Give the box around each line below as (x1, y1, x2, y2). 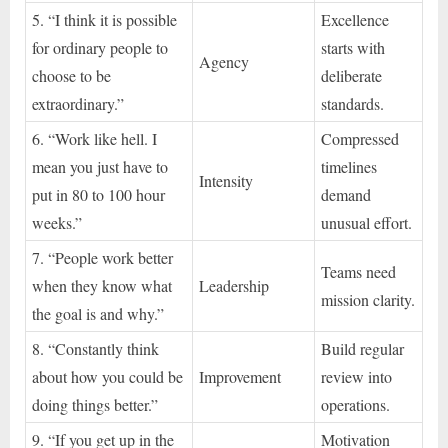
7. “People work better (32, 246, 174, 268)
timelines (321, 155, 378, 177)
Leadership (199, 274, 270, 296)
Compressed (321, 127, 400, 149)
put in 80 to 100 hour (32, 183, 166, 205)
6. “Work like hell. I (32, 127, 158, 149)
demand (321, 183, 372, 205)
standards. (321, 92, 385, 114)
